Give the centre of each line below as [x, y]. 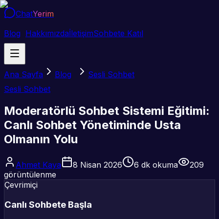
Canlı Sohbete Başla [48, 204]
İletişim [81, 33]
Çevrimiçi [21, 185]
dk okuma [158, 164]
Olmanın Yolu [41, 139]
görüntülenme [30, 174]
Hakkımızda [47, 33]
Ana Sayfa [23, 74]
